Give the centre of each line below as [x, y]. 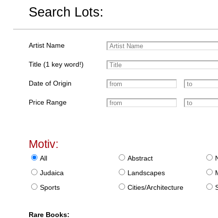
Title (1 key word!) [56, 64]
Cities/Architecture [156, 188]
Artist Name [47, 45]
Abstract [140, 158]
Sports [50, 188]
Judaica [52, 173]
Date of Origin [50, 83]
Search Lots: [66, 12]
